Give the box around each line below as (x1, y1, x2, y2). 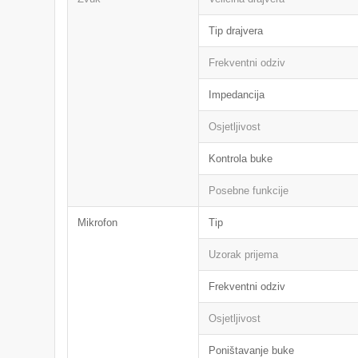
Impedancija (209, 89, 265, 101)
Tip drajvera (209, 25, 264, 37)
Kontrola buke (209, 153, 273, 165)
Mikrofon (78, 217, 118, 229)
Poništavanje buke (209, 344, 295, 356)
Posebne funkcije (209, 185, 289, 197)
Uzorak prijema (209, 249, 279, 261)
